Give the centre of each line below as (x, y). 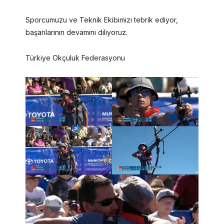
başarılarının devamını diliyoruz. (76, 32)
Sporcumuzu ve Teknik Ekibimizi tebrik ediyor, (101, 19)
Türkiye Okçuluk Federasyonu (75, 57)
